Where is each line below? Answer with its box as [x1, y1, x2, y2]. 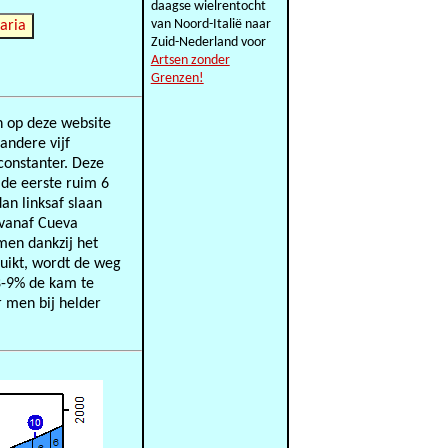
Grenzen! [150, 71, 204, 86]
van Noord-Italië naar [150, 17, 271, 32]
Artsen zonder [150, 53, 230, 68]
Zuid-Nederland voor [150, 35, 266, 50]
